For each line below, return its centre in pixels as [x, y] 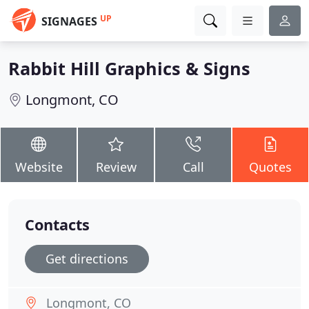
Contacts [57, 225]
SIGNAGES [69, 21]
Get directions [87, 259]
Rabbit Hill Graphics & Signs [129, 68]
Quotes [270, 167]
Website [39, 167]
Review [116, 167]
